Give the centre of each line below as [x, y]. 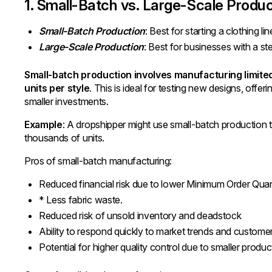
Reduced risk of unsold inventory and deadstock [140, 216]
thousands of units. [64, 138]
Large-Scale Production [91, 47]
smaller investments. [66, 101]
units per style [57, 88]
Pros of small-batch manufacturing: [98, 161]
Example [43, 124]
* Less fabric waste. [81, 200]
